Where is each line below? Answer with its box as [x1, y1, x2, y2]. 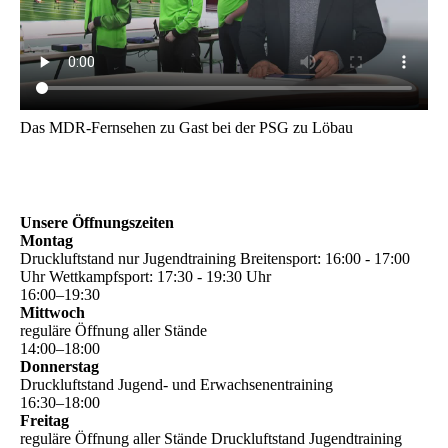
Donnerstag [20, 357, 99, 375]
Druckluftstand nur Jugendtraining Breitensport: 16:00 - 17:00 [20, 249, 410, 267]
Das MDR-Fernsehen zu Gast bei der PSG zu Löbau [20, 118, 353, 136]
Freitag [20, 411, 69, 429]
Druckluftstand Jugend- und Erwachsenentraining [20, 375, 333, 393]
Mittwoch [20, 303, 85, 321]
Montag [20, 231, 73, 249]
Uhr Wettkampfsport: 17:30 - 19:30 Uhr [20, 267, 271, 285]
